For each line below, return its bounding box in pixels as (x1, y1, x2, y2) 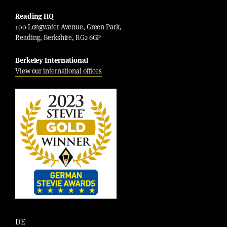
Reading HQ (15, 12, 54, 21)
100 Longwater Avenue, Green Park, (15, 22, 122, 31)
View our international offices (15, 66, 102, 75)
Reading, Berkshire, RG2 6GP (15, 33, 101, 42)
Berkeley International (15, 56, 88, 65)
